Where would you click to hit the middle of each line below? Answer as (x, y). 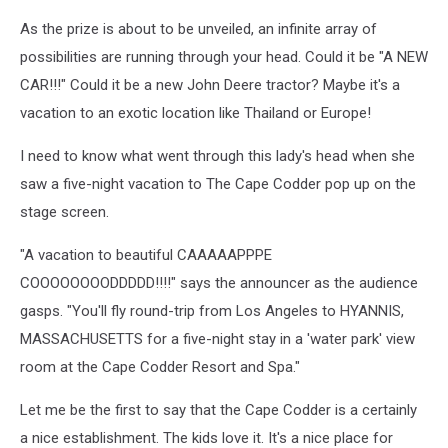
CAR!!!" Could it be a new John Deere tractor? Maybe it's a (210, 84)
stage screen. (64, 211)
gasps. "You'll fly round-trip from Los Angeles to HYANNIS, (212, 310)
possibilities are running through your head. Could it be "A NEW (224, 56)
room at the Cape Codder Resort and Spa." (160, 366)
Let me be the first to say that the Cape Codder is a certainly (218, 409)
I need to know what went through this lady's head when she (217, 155)
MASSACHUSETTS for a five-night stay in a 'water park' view (217, 338)
